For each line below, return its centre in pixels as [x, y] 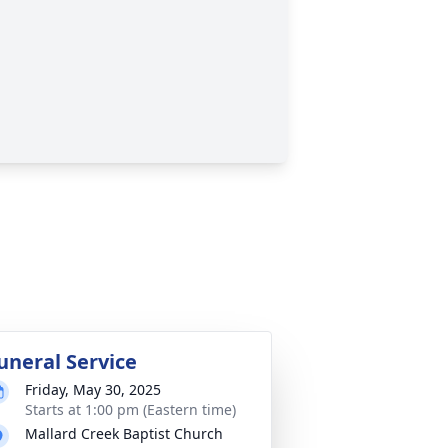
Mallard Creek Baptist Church [124, 433]
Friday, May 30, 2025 [93, 389]
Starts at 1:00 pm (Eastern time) [130, 409]
